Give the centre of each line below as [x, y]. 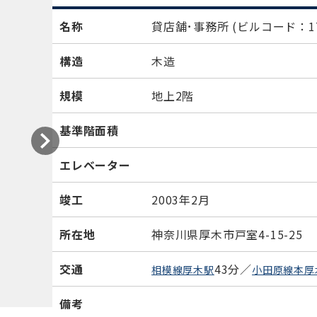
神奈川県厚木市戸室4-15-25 [227, 234]
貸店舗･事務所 [192, 26]
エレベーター [95, 165]
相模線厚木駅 [183, 270]
